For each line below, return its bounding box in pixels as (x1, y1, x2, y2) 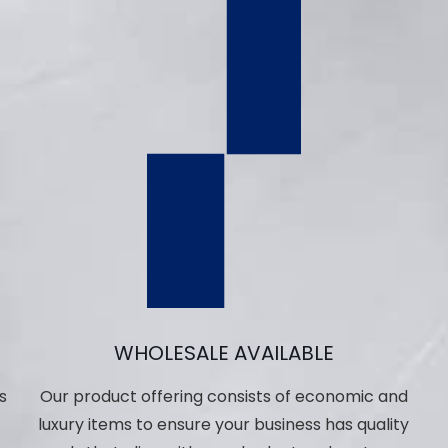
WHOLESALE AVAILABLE (113, 339, 334, 368)
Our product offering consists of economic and (39, 385, 408, 409)
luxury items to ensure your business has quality (38, 413, 410, 437)
